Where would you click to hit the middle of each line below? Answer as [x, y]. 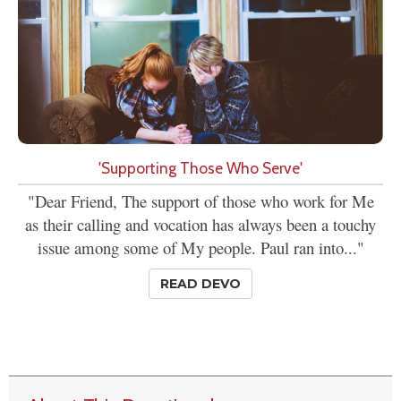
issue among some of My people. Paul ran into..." [200, 248]
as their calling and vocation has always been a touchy [200, 225]
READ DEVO [200, 284]
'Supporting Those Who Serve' [200, 168]
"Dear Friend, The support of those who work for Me [200, 201]
